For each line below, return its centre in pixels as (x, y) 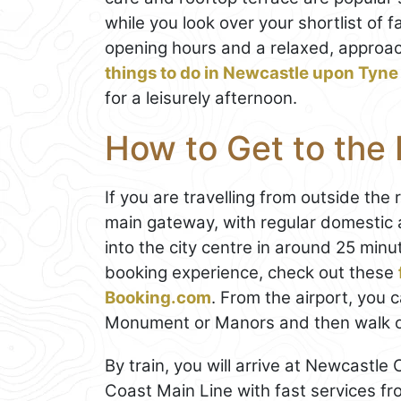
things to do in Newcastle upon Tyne (252, 73)
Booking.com (158, 297)
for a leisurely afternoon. (201, 98)
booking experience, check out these (252, 272)
